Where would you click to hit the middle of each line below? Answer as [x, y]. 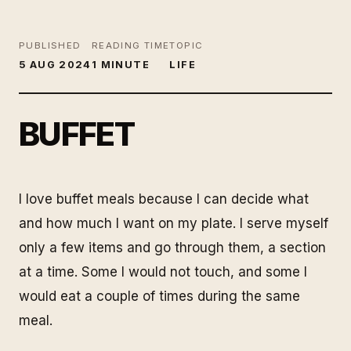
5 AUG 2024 [55, 64]
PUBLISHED [50, 45]
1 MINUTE [120, 64]
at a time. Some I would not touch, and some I [163, 271]
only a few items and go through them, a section [172, 247]
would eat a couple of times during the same [159, 296]
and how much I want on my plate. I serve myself [174, 223]
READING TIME [130, 45]
